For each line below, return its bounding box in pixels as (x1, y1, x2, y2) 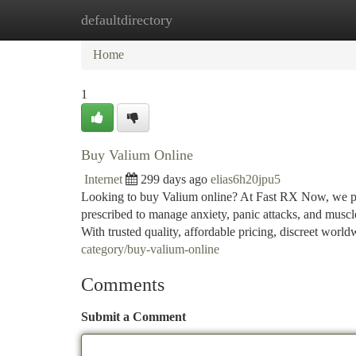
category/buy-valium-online (81, 242, 219, 256)
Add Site (273, 13, 318, 26)
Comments (81, 274, 164, 295)
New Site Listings (160, 13, 250, 26)
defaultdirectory (81, 12, 172, 28)
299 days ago (141, 172, 207, 186)
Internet (84, 172, 122, 186)
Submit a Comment (81, 310, 186, 323)
